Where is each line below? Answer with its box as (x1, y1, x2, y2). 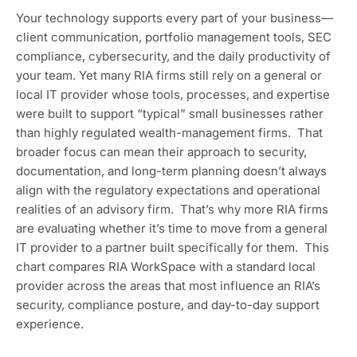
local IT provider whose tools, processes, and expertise (16, 87, 330, 102)
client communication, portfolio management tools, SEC (16, 29, 331, 45)
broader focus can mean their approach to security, (16, 144, 307, 159)
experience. (16, 316, 84, 331)
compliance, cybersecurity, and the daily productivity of (16, 49, 331, 64)
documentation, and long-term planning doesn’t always (16, 163, 327, 178)
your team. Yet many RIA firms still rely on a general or (16, 68, 322, 83)
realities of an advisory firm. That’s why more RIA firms (16, 202, 328, 217)
